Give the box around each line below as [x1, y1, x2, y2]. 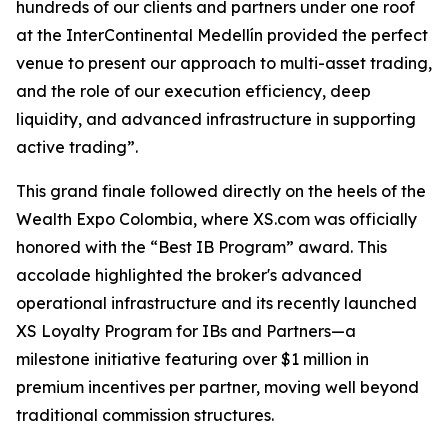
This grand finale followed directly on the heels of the [16, 181, 426, 201]
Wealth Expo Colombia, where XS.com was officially [16, 209, 417, 229]
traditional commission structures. [16, 405, 274, 425]
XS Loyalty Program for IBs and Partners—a [16, 321, 356, 341]
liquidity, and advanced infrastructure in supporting [16, 109, 416, 129]
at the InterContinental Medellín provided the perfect [16, 25, 428, 45]
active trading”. [16, 137, 138, 157]
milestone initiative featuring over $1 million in [16, 349, 369, 369]
